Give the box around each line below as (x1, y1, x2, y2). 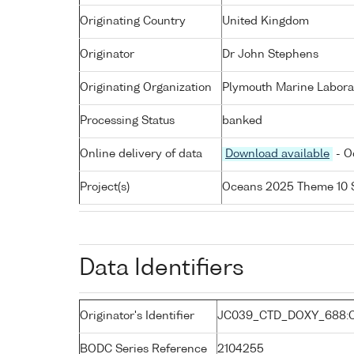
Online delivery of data (80, 148, 202, 160)
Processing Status (80, 115, 175, 126)
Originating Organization (80, 81, 212, 93)
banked (222, 115, 262, 126)
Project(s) (80, 181, 130, 193)
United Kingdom (222, 15, 309, 27)
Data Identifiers (79, 257, 244, 280)
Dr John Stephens (222, 48, 318, 60)
